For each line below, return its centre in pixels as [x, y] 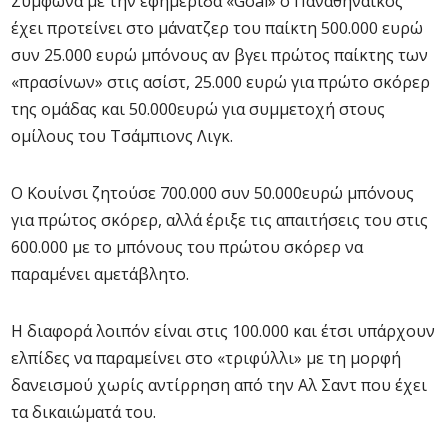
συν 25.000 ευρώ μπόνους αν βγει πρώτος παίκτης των [219, 55]
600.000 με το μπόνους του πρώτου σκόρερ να [187, 247]
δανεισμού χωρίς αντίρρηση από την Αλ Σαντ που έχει [219, 385]
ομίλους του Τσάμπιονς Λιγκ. [122, 136]
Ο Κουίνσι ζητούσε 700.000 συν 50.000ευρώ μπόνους [212, 193]
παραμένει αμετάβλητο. [100, 274]
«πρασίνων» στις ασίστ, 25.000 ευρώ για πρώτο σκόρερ [220, 82]
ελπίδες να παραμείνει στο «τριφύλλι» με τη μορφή [206, 358]
